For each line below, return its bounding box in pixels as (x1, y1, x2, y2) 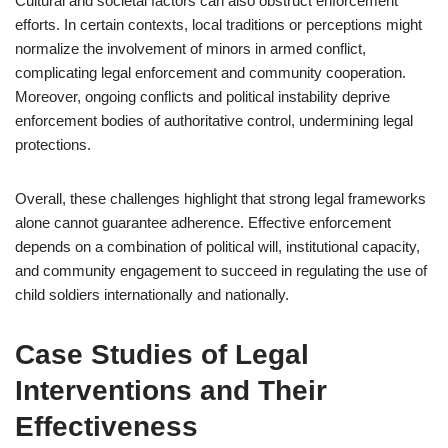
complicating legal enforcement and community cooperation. (15, 64, 406, 81)
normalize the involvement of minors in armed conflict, (15, 40, 366, 57)
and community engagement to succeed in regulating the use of (15, 262, 427, 279)
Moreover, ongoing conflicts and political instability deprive (15, 88, 390, 105)
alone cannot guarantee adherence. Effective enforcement (15, 214, 391, 231)
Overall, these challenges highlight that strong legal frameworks (15, 190, 426, 207)
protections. (15, 136, 91, 153)
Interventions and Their (15, 375, 327, 406)
